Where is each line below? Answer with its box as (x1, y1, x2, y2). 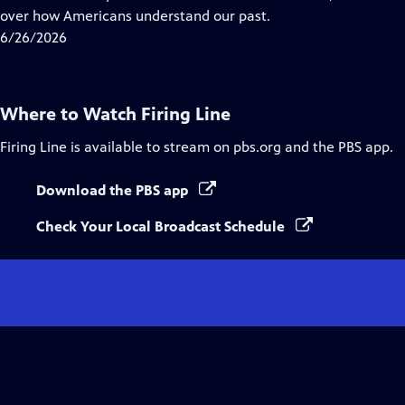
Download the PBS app (36, 182, 192, 199)
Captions (136, 6, 193, 24)
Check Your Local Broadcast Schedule (36, 218, 288, 235)
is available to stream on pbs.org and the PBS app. (67, 138, 393, 155)
